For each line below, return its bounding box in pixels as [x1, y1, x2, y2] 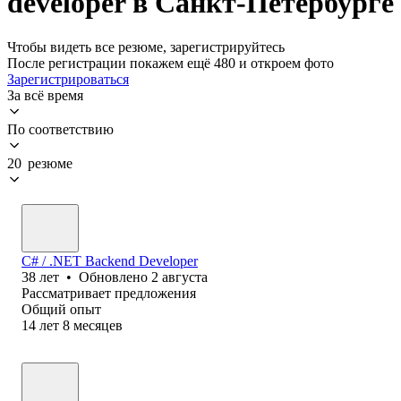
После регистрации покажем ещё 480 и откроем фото [7, 55, 334, 71]
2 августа [151, 269, 208, 285]
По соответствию [7, 121, 114, 137]
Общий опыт [21, 301, 101, 317]
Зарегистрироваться [7, 71, 129, 87]
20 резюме [7, 155, 73, 171]
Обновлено [79, 269, 151, 285]
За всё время [7, 87, 83, 103]
